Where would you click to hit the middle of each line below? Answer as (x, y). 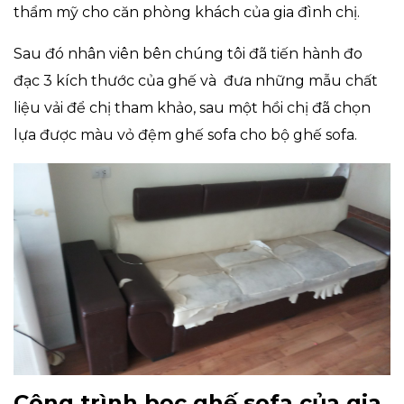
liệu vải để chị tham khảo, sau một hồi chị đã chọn (192, 107)
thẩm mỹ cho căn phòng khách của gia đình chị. (187, 12)
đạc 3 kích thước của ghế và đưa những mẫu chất (196, 80)
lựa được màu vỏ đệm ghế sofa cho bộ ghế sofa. (185, 134)
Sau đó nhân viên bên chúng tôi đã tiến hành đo (188, 53)
